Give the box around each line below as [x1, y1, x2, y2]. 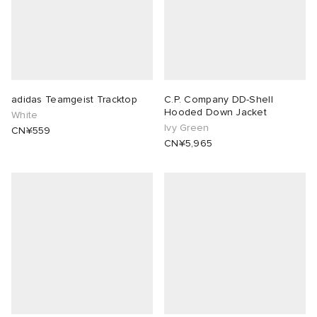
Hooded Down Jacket [164, 106, 267, 119]
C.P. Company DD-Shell [164, 93, 273, 106]
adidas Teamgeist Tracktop [11, 93, 137, 106]
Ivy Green [164, 122, 209, 134]
